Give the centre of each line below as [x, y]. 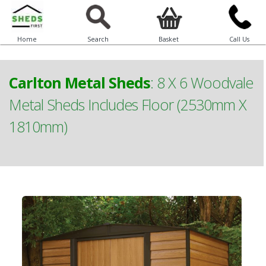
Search [98, 39]
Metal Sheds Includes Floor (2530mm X [128, 104]
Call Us [239, 39]
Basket [168, 39]
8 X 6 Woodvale [205, 83]
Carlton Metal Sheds [80, 83]
